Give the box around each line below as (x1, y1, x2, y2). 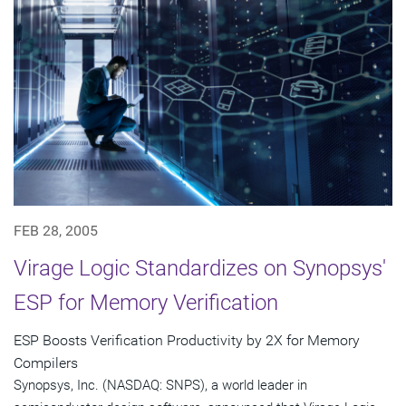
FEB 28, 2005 (14, 222, 98, 240)
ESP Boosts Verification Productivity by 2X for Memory (14, 332, 360, 350)
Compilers (14, 354, 78, 372)
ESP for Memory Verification (14, 290, 278, 316)
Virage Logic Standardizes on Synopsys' (14, 256, 386, 282)
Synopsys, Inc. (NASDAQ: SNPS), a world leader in (14, 377, 307, 394)
